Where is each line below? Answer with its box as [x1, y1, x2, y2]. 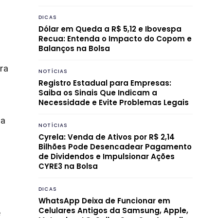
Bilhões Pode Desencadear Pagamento [38, 141, 192, 152]
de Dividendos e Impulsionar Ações [38, 151, 175, 162]
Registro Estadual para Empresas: [38, 77, 171, 88]
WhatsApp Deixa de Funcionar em [38, 195, 170, 206]
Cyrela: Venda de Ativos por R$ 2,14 [38, 131, 175, 142]
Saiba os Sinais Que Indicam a [38, 87, 157, 98]
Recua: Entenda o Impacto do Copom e [38, 33, 192, 44]
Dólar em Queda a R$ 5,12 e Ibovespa [38, 23, 182, 34]
